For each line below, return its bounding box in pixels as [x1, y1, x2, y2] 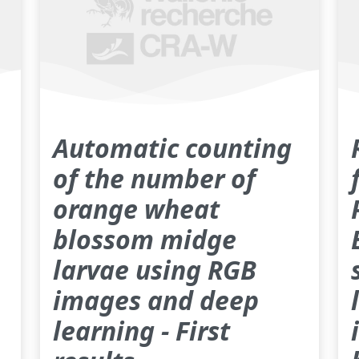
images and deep [53, 283, 259, 318]
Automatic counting [53, 131, 292, 166]
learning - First [53, 313, 230, 349]
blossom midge [53, 222, 236, 257]
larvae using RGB [53, 252, 256, 288]
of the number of [53, 161, 256, 196]
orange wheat [53, 192, 220, 227]
